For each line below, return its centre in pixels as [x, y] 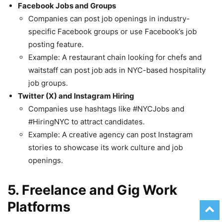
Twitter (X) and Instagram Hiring [76, 96]
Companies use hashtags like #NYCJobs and [106, 109]
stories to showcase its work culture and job [106, 148]
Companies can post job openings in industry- [109, 19]
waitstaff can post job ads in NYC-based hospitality [117, 70]
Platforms [39, 207]
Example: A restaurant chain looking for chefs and [115, 57]
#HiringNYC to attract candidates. [86, 122]
